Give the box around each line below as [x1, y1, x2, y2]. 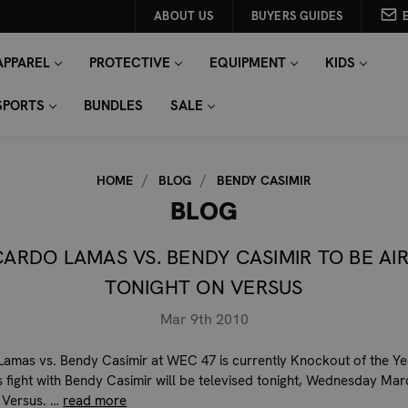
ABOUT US [154, 8, 214, 24]
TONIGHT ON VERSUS [105, 274, 303, 301]
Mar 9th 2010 [159, 309, 249, 329]
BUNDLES [83, 97, 143, 115]
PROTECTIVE [88, 54, 170, 72]
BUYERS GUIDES [250, 8, 343, 24]
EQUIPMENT [209, 54, 286, 72]
